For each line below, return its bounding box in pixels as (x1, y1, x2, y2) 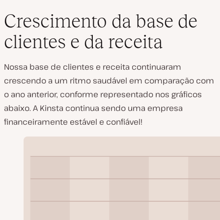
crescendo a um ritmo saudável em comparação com (4, 75, 214, 86)
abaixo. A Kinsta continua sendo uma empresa (4, 103, 183, 113)
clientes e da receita (4, 31, 163, 52)
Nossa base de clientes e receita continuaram (4, 61, 181, 72)
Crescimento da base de (4, 10, 197, 31)
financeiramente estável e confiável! (4, 116, 142, 127)
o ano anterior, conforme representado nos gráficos (4, 89, 202, 100)
